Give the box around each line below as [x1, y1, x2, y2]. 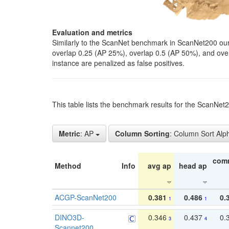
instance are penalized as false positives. [52, 58, 185, 68]
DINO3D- [55, 212, 84, 223]
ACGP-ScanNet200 [55, 192, 117, 203]
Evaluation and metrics [52, 27, 132, 38]
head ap [179, 161, 207, 171]
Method [55, 161, 81, 171]
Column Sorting [115, 128, 170, 139]
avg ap [148, 161, 171, 171]
